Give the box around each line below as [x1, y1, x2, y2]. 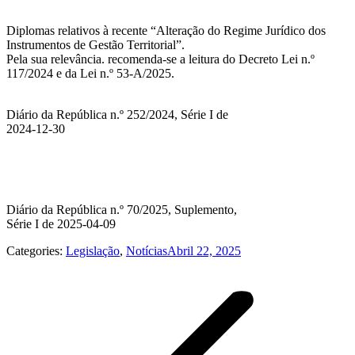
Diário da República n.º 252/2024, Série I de [6, 107, 228, 121]
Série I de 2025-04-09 [6, 216, 116, 231]
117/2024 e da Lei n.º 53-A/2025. [6, 66, 174, 80]
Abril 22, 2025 [167, 243, 241, 258]
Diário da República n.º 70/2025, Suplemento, [6, 202, 237, 216]
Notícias [126, 243, 167, 258]
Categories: [6, 243, 66, 258]
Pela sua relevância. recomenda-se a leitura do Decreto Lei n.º [6, 52, 315, 66]
